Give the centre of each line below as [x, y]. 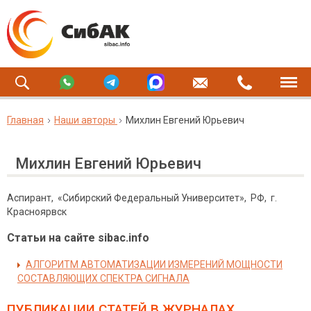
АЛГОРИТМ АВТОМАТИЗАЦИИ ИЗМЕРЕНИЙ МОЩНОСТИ [154, 264]
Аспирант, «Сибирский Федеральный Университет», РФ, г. [143, 198]
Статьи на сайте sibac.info [78, 238]
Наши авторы [85, 120]
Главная [25, 120]
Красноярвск [37, 212]
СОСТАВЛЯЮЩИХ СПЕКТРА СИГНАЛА [103, 278]
